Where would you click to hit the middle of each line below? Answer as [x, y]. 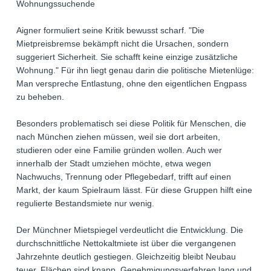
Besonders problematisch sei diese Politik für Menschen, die [131, 124]
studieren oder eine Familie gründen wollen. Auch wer [119, 150]
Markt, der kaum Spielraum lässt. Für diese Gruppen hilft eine [134, 190]
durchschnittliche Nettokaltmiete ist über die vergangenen [126, 243]
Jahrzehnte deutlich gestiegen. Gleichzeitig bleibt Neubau [126, 257]
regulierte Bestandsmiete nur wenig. [85, 204]
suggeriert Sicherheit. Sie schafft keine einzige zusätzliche [127, 57]
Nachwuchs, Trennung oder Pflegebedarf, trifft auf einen [124, 177]
